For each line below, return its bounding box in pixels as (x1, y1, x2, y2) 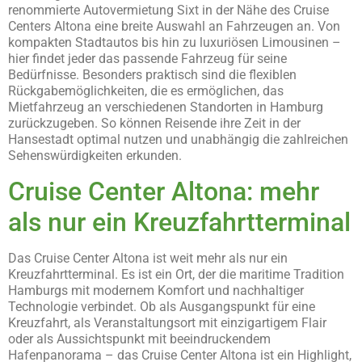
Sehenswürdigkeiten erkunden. (8, 148, 182, 164)
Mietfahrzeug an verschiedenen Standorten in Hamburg (8, 99, 323, 116)
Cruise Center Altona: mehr (8, 175, 319, 207)
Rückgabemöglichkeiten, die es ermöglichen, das (8, 83, 284, 99)
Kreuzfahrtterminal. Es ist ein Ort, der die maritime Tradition (8, 266, 344, 282)
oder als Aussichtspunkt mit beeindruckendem (8, 330, 271, 347)
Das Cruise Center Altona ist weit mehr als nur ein (8, 250, 288, 266)
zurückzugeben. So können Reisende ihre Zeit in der (8, 116, 301, 132)
